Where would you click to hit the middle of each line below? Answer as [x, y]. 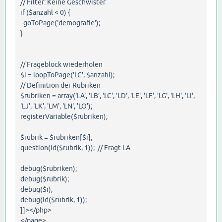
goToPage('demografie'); [60, 23]
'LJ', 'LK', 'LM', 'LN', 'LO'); [56, 106]
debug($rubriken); [49, 169]
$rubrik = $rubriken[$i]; [56, 138]
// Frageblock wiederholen [61, 65]
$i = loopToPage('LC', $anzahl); [67, 75]
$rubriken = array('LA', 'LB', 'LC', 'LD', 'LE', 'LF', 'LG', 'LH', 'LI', [108, 96]
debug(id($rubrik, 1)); [54, 200]
